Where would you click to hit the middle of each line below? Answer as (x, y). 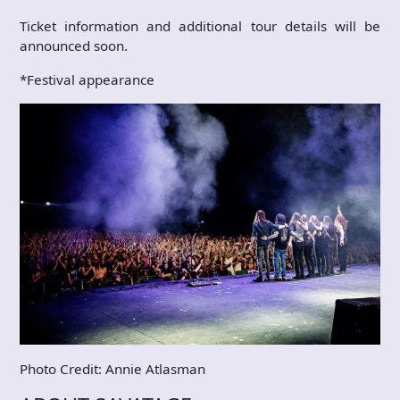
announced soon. (74, 46)
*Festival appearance (87, 80)
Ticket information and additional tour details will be (200, 26)
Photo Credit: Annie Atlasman (112, 368)
